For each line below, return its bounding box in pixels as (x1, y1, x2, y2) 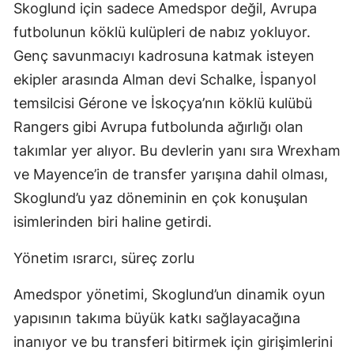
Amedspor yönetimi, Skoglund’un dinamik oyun (13, 285, 326, 303)
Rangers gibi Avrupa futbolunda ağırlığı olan (13, 118, 303, 135)
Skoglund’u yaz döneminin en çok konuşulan (13, 189, 308, 206)
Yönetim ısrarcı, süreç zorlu (13, 249, 194, 266)
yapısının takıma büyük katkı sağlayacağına (13, 309, 300, 326)
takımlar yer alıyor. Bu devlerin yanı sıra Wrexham (13, 141, 341, 159)
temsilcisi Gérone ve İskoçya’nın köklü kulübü (13, 94, 312, 111)
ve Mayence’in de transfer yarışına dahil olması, (13, 165, 328, 183)
